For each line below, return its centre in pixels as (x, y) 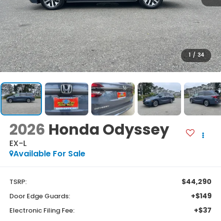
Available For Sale (49, 154)
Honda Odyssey (109, 130)
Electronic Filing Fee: (42, 210)
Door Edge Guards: (39, 196)
